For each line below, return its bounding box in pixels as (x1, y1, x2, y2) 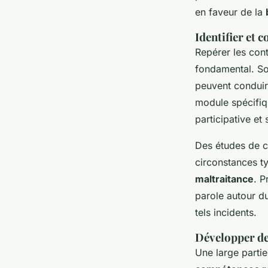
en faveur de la (195, 6, 266, 19)
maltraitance (195, 173, 254, 185)
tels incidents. (195, 206, 257, 219)
